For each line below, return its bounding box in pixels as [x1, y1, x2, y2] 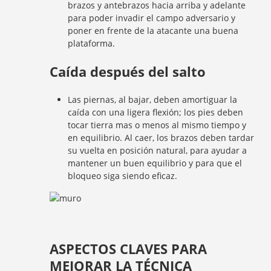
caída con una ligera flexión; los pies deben [68, 106, 244, 118]
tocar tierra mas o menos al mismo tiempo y [68, 119, 247, 131]
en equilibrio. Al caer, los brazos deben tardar [68, 131, 255, 143]
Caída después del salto [50, 62, 206, 80]
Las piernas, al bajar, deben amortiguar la [68, 93, 238, 105]
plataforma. [68, 37, 116, 49]
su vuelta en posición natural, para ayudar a [68, 144, 247, 156]
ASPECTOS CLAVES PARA [50, 239, 207, 258]
